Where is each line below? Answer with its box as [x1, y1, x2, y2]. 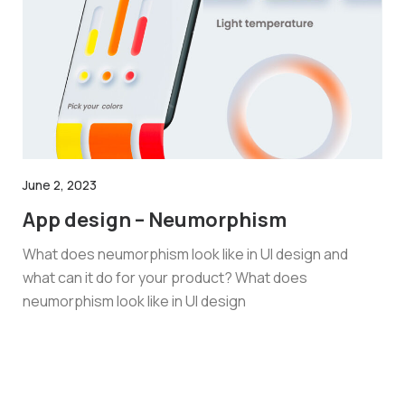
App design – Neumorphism [23, 206, 287, 234]
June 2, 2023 [23, 176, 97, 194]
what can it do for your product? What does [23, 268, 307, 288]
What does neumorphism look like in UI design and [23, 244, 348, 265]
